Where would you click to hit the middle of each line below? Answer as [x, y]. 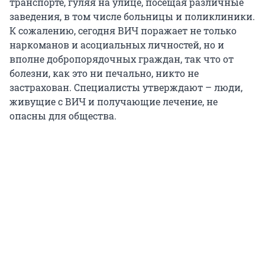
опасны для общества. [63, 115]
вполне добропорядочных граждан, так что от [122, 59]
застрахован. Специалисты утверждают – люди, [126, 87]
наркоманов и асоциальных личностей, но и [117, 44]
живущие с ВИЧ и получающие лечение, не [114, 101]
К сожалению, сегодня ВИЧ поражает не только [123, 30]
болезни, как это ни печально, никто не [104, 73]
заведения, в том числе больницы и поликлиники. [132, 16]
